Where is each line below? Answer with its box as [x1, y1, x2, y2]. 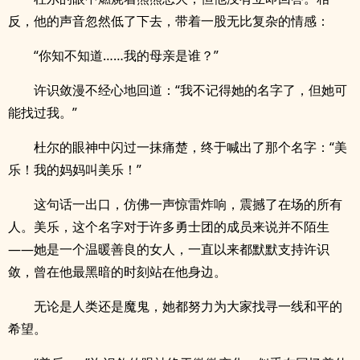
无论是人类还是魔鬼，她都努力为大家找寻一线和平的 [34, 297, 342, 315]
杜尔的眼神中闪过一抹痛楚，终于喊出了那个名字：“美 [34, 138, 347, 156]
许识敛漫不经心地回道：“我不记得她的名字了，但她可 [34, 81, 347, 99]
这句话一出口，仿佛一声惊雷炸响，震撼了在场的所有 [34, 195, 342, 213]
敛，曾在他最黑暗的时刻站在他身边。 [8, 263, 227, 280]
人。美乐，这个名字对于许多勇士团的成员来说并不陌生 [8, 218, 329, 235]
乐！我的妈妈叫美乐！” [8, 161, 141, 178]
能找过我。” [8, 104, 77, 121]
